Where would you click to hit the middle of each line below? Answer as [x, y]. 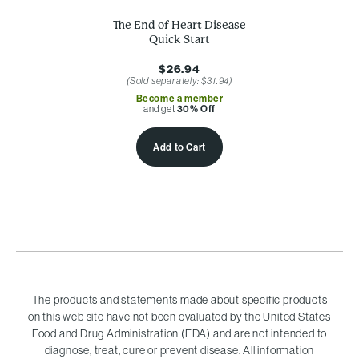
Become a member [179, 99]
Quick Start [179, 40]
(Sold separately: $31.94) [179, 81]
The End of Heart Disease [179, 25]
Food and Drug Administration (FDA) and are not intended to [179, 334]
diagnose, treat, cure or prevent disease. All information [179, 351]
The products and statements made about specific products [179, 300]
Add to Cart [179, 148]
